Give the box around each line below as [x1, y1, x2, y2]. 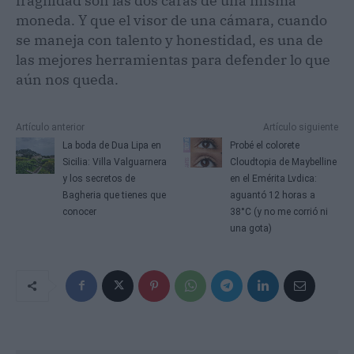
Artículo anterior [16, 121, 85, 133]
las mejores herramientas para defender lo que [16, 50, 330, 69]
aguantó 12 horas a [230, 189, 316, 201]
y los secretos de [62, 172, 135, 184]
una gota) [230, 222, 273, 234]
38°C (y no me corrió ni [230, 205, 329, 217]
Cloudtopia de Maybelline [230, 156, 337, 168]
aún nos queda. [16, 70, 119, 88]
